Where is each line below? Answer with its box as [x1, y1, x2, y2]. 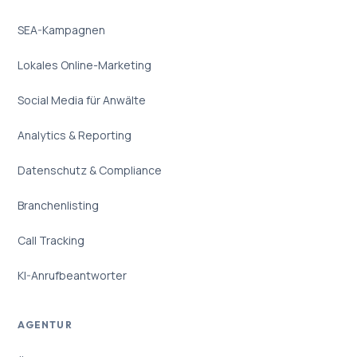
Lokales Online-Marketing [18, 57, 152, 73]
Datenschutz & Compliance [18, 163, 163, 178]
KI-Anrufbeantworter [18, 268, 127, 284]
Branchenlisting [18, 198, 100, 214]
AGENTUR [18, 318, 73, 331]
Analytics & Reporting [18, 127, 132, 143]
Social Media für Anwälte [18, 92, 147, 108]
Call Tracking [18, 233, 85, 249]
